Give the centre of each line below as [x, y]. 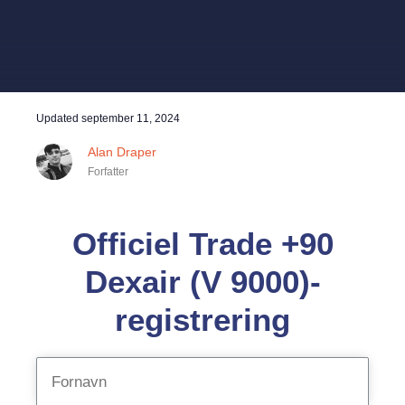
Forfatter [108, 172]
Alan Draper [122, 152]
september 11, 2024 [131, 118]
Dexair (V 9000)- [202, 282]
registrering [202, 320]
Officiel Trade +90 [202, 244]
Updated [59, 118]
